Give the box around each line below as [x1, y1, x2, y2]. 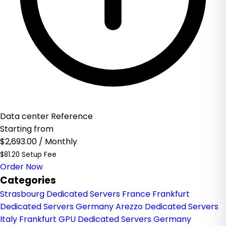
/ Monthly [39, 136, 77, 147]
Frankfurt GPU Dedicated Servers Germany [19, 213, 191, 225]
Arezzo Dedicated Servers [116, 201, 218, 212]
